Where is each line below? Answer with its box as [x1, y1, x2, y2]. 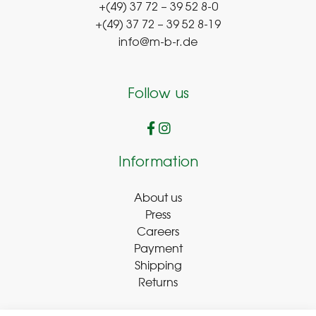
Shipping [134, 255, 182, 273]
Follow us [127, 87, 189, 102]
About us [134, 188, 182, 205]
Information [118, 155, 198, 170]
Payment [133, 238, 183, 256]
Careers [137, 221, 179, 239]
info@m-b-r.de [118, 37, 198, 49]
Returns [138, 272, 178, 290]
